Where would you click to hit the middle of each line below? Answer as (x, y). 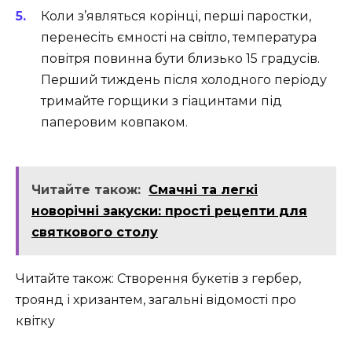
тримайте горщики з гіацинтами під (161, 101)
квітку (35, 321)
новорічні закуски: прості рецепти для (169, 211)
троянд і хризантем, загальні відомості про (156, 299)
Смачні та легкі (203, 189)
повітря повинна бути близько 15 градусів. (180, 58)
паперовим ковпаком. (114, 122)
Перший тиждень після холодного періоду (184, 79)
